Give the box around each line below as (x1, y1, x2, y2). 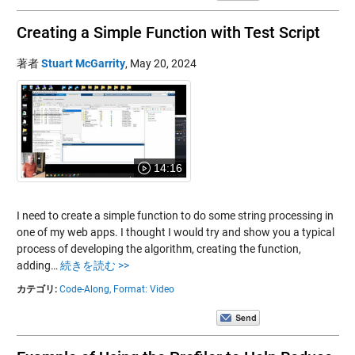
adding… (16, 258, 60, 272)
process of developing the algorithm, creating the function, (16, 242, 301, 255)
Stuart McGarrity (40, 56, 125, 70)
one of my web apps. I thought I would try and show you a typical (16, 225, 334, 239)
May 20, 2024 (129, 56, 197, 70)
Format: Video (113, 283, 174, 295)
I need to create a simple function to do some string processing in (16, 208, 334, 222)
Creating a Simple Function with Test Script (16, 22, 320, 42)
